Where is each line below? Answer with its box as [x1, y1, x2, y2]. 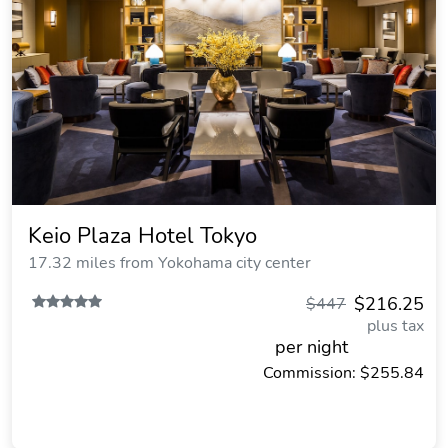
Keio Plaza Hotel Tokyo [28, 221, 257, 251]
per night [275, 335, 348, 359]
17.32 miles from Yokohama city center [28, 252, 311, 274]
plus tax [367, 315, 424, 337]
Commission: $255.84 [263, 362, 424, 384]
